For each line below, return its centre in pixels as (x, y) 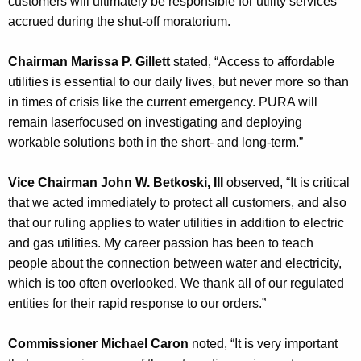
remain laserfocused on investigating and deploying (155, 122)
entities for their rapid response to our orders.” (137, 303)
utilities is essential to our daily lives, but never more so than (178, 81)
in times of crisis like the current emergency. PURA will (163, 102)
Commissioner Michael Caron (98, 343)
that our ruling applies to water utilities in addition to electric (176, 222)
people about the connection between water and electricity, (175, 263)
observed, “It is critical (286, 182)
